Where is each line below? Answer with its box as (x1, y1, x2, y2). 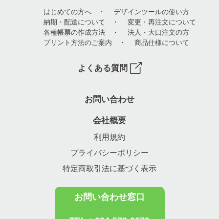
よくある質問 (77, 64, 130, 73)
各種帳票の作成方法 (44, 28, 105, 36)
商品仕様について (134, 39, 189, 46)
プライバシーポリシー (70, 149, 149, 157)
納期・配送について (44, 18, 105, 26)
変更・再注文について (128, 18, 196, 26)
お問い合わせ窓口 (74, 192, 145, 202)
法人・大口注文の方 (128, 28, 189, 36)
